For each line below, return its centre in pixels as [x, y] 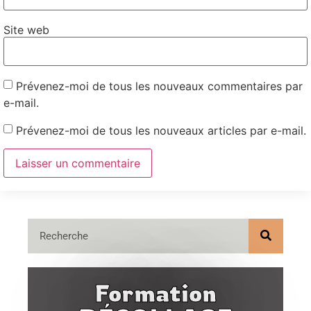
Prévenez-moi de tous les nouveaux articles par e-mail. [161, 130]
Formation [155, 293]
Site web [26, 30]
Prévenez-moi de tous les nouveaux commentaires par [159, 86]
